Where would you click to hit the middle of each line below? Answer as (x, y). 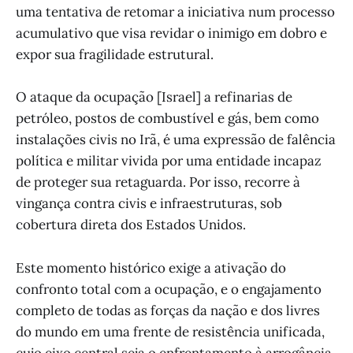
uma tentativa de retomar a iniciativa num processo (175, 12)
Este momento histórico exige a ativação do (151, 268)
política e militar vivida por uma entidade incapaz (169, 161)
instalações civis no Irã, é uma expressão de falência (176, 140)
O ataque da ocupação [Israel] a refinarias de (154, 97)
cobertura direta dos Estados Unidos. (131, 225)
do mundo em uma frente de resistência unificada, (170, 331)
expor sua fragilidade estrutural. (115, 55)
